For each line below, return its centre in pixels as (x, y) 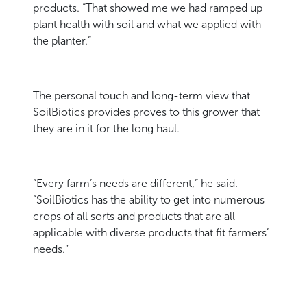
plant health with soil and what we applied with (147, 25)
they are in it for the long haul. (106, 129)
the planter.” (62, 41)
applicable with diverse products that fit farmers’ (151, 233)
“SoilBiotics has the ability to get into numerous (149, 200)
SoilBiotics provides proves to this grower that (146, 112)
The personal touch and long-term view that (142, 96)
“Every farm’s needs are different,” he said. (135, 184)
